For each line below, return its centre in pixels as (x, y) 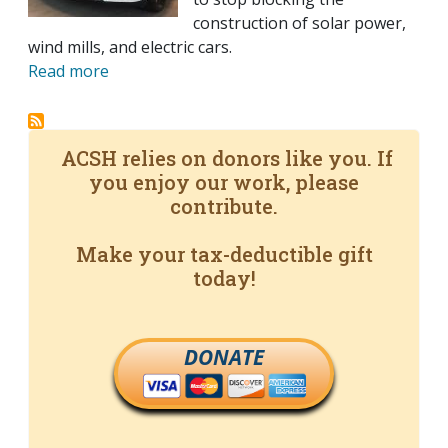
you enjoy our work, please (224, 182)
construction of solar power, (299, 23)
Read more (68, 71)
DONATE (224, 357)
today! (224, 278)
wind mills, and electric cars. (130, 47)
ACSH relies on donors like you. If (224, 158)
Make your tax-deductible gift (224, 254)
